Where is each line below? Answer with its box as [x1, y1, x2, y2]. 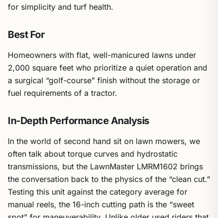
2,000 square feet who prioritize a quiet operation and [8, 63, 207, 73]
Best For [8, 29, 44, 40]
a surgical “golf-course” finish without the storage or [8, 75, 200, 85]
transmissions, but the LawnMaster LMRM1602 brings [8, 162, 203, 171]
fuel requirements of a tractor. [8, 88, 117, 98]
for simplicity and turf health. [8, 2, 113, 12]
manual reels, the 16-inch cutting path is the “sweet [8, 200, 194, 209]
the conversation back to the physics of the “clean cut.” [8, 174, 210, 184]
